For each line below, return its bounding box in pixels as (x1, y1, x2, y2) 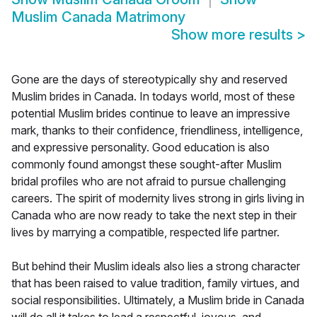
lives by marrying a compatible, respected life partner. (11, 225, 279, 240)
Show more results (171, 26, 296, 44)
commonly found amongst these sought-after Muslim (11, 157, 282, 172)
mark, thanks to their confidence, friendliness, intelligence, (11, 123, 303, 138)
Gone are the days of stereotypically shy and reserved (11, 72, 287, 87)
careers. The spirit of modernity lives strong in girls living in (11, 191, 304, 206)
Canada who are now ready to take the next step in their (11, 208, 296, 223)
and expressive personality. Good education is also (11, 140, 270, 155)
